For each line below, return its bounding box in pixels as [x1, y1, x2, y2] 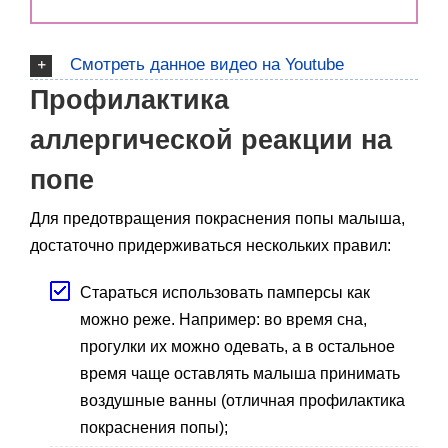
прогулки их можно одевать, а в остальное [80, 337, 395, 355]
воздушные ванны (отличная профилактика [80, 391, 405, 409]
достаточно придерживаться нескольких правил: [30, 236, 391, 254]
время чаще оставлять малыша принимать [80, 364, 400, 382]
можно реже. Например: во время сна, [80, 310, 367, 328]
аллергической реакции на [30, 124, 392, 155]
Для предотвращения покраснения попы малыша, [30, 209, 405, 227]
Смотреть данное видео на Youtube [70, 55, 344, 75]
